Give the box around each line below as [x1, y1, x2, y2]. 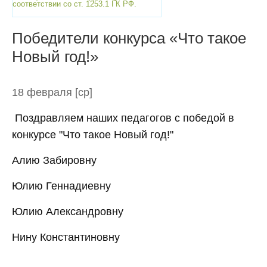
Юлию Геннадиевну [12, 180, 111, 192]
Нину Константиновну [12, 231, 120, 243]
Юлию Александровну [12, 206, 123, 218]
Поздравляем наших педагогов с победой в [12, 112, 234, 124]
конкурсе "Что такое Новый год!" [12, 129, 173, 141]
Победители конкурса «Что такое [12, 29, 246, 47]
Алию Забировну [12, 154, 97, 166]
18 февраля [12, 86, 75, 98]
